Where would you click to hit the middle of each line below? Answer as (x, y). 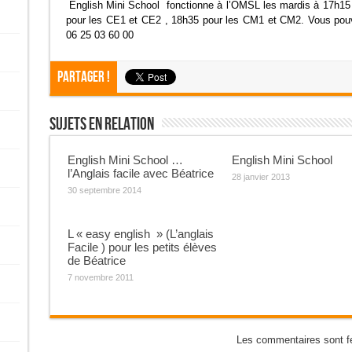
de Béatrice (96, 260)
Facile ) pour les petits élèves (142, 247)
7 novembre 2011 (100, 277)
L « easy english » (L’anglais (140, 233)
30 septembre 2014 (104, 190)
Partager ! (83, 77)
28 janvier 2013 (260, 176)
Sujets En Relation (101, 124)
